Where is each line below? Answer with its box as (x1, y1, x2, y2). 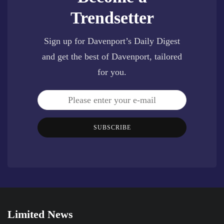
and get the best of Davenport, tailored (42, 51, 182, 61)
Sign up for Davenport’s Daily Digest (44, 35, 180, 46)
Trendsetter (70, 8, 154, 27)
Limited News (7, 207, 73, 220)
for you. (97, 66, 126, 77)
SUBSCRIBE (93, 123, 131, 131)
